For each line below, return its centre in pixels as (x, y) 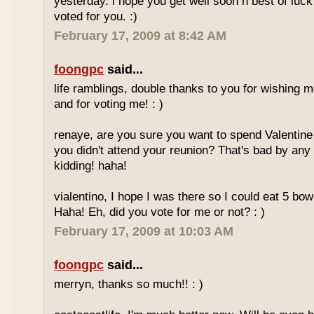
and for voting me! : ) (109, 104)
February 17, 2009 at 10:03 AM (144, 231)
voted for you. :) (96, 16)
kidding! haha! (91, 166)
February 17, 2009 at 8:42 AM (141, 36)
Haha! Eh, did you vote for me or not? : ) (160, 212)
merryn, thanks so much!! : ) (129, 284)
